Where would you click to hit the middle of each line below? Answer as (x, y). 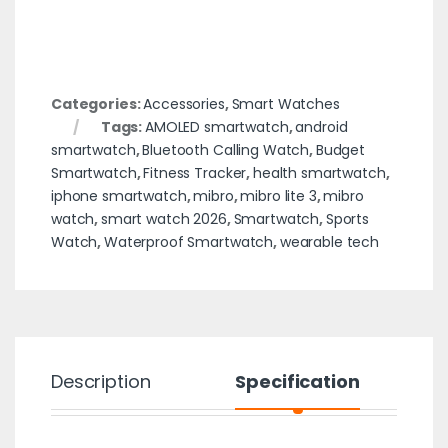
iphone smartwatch (118, 195)
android (321, 126)
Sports (347, 218)
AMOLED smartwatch (217, 126)
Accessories (184, 103)
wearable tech (329, 241)
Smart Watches (285, 103)
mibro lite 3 (278, 195)
